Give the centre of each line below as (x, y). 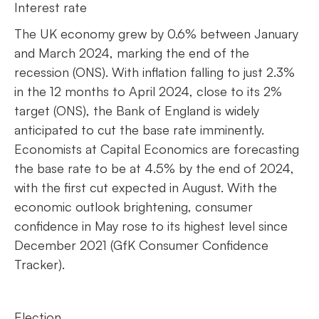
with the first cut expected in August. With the (146, 187)
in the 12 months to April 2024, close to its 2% (148, 91)
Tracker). (41, 264)
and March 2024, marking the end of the (132, 53)
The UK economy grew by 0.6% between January (156, 33)
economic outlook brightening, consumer (134, 206)
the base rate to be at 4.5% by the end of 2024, (154, 168)
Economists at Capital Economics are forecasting (157, 149)
